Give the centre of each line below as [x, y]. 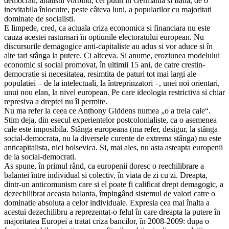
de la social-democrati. [40, 156]
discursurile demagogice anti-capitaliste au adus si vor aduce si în [108, 46]
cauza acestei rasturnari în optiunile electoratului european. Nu [104, 37]
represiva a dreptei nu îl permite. [56, 101]
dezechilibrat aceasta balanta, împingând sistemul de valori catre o [110, 193]
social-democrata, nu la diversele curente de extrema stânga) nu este [113, 138]
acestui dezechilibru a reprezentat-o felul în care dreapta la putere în [112, 212]
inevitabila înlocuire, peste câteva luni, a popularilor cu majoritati [108, 9]
